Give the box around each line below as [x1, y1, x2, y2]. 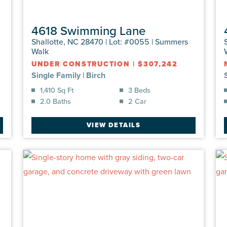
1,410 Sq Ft [40, 84, 73, 95]
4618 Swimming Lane [31, 21, 145, 39]
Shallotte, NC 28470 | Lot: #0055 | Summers [31, 35, 188, 47]
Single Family [31, 69, 81, 81]
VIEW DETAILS [86, 120, 141, 130]
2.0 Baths [40, 95, 71, 106]
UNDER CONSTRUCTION [31, 58, 130, 69]
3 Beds [128, 84, 150, 95]
